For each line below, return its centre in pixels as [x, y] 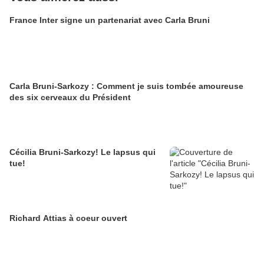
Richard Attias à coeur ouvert [68, 218]
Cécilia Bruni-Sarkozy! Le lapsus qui [82, 152]
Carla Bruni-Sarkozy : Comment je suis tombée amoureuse [126, 86]
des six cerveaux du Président [70, 97]
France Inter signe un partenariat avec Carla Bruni [110, 20]
